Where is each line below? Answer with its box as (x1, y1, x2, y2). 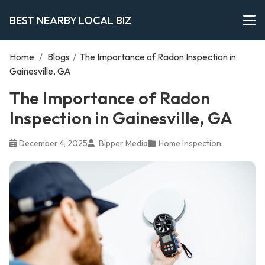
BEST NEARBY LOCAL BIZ (9, 13, 131, 27)
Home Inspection (159, 138, 221, 148)
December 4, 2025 (19, 138, 88, 148)
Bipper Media (97, 138, 148, 148)
